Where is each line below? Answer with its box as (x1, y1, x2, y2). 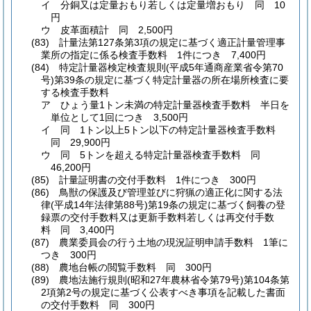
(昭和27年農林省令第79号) (127, 274, 244, 285)
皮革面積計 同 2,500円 (60, 24, 173, 35)
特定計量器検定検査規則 (59, 61, 166, 73)
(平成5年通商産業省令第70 (166, 61, 283, 73)
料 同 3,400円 (41, 224, 115, 235)
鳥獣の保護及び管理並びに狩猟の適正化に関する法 (59, 186, 283, 198)
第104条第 (244, 274, 289, 285)
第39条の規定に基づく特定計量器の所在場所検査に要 (54, 74, 289, 85)
